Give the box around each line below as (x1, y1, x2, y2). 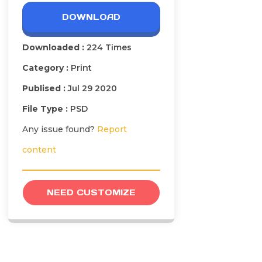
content (22, 144, 56, 156)
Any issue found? (22, 124, 97, 135)
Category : (22, 63, 71, 74)
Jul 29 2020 (68, 83, 117, 94)
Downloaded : (22, 42, 87, 53)
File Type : (22, 104, 70, 115)
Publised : (22, 83, 68, 94)
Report (97, 124, 127, 135)
